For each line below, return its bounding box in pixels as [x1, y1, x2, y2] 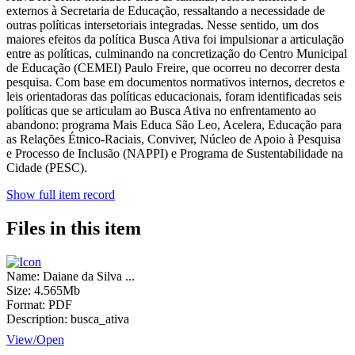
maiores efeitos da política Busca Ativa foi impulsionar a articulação [6, 32, 344, 47]
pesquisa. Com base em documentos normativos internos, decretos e [6, 75, 345, 90]
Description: [6, 312, 67, 326]
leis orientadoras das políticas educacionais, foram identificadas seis [6, 90, 342, 104]
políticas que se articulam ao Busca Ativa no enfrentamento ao [6, 104, 316, 118]
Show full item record [6, 188, 115, 202]
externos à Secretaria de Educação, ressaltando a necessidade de [6, 4, 325, 18]
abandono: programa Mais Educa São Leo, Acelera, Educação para [6, 118, 342, 132]
